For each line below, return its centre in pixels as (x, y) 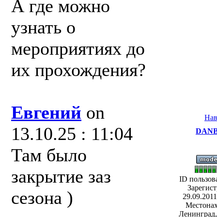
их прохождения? (78, 70)
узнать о (43, 27)
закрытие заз (61, 176)
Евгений (46, 112)
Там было (49, 155)
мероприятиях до (78, 48)
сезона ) (42, 198)
